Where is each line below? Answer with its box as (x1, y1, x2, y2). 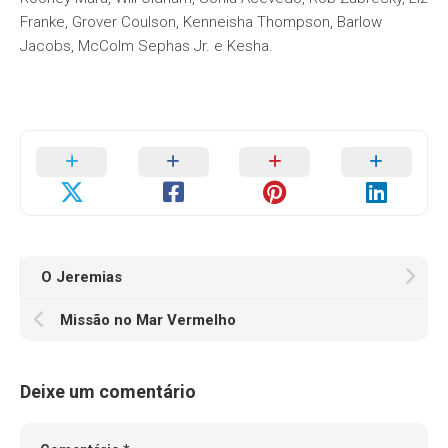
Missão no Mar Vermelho (60, 311, 236, 329)
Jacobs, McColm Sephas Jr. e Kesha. (20, 37, 273, 55)
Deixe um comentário (20, 381, 196, 402)
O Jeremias (41, 268, 122, 286)
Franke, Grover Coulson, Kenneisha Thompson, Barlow (20, 13, 382, 31)
